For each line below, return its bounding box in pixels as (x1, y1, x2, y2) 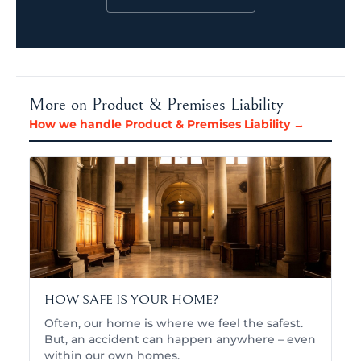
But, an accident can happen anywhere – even (44, 333, 316, 346)
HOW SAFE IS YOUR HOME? (44, 292, 219, 309)
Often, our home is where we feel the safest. (44, 317, 303, 330)
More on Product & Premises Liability (29, 94, 284, 115)
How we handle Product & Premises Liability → (29, 117, 305, 132)
